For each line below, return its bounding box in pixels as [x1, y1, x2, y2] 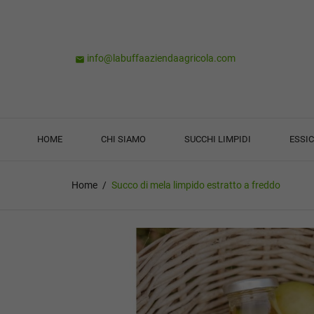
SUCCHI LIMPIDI [184, 134, 252, 145]
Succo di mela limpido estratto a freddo [111, 179, 280, 191]
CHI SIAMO [101, 134, 146, 145]
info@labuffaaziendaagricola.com [85, 53, 235, 64]
